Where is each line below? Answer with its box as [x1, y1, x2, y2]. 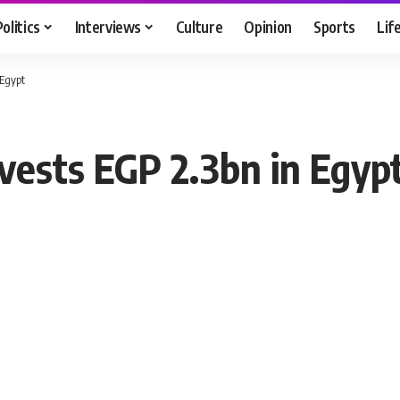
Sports [313, 16, 356, 37]
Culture [175, 16, 223, 37]
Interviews [74, 16, 142, 37]
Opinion [244, 16, 293, 37]
